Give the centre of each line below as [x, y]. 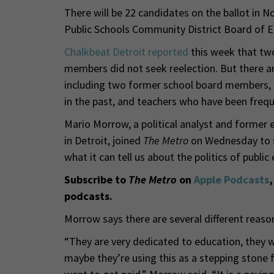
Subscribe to [96, 179]
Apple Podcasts [231, 179]
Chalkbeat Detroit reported [126, 51]
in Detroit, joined [103, 140]
